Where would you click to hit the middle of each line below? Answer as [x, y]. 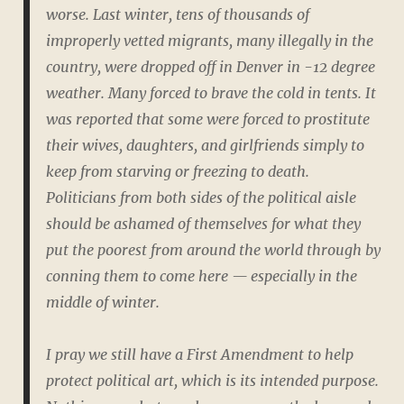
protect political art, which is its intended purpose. [212, 381]
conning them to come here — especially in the [201, 276]
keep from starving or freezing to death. [177, 172]
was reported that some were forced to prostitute [207, 119]
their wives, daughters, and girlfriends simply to [205, 146]
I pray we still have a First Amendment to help [199, 355]
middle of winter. [102, 303]
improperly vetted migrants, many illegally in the [209, 41]
